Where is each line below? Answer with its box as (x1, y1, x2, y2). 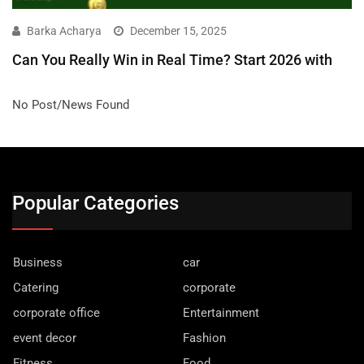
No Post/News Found (12, 97, 129, 113)
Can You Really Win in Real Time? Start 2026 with (12, 51, 332, 69)
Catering (13, 280, 58, 296)
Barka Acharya (27, 24, 102, 38)
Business (13, 255, 63, 271)
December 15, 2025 (130, 24, 227, 38)
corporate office (13, 305, 100, 321)
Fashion (183, 331, 226, 346)
